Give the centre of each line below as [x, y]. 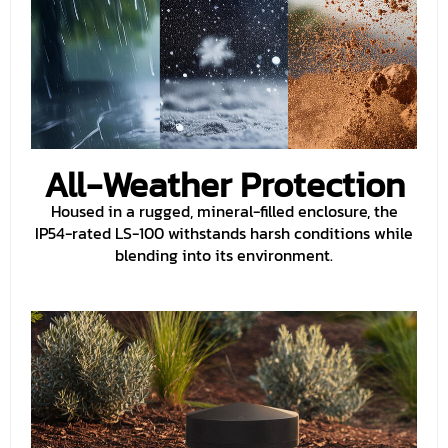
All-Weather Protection [224, 185]
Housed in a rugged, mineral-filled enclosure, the [224, 211]
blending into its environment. [224, 255]
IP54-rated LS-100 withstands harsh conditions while [224, 233]
